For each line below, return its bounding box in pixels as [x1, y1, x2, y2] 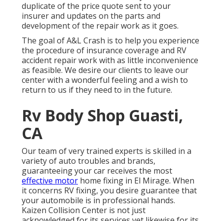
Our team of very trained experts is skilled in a [22, 146, 191, 157]
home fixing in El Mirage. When [78, 175, 194, 186]
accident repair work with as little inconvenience [22, 55, 198, 66]
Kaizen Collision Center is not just [22, 205, 146, 216]
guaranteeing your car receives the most [22, 165, 172, 177]
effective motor [22, 175, 78, 186]
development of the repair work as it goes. [22, 20, 179, 32]
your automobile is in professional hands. [22, 195, 175, 206]
